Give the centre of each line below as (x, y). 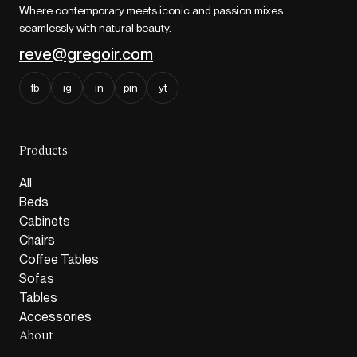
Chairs (37, 241)
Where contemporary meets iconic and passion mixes (151, 11)
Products (43, 152)
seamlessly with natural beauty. (95, 28)
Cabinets (45, 222)
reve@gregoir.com (86, 55)
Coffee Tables (59, 260)
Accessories (55, 317)
